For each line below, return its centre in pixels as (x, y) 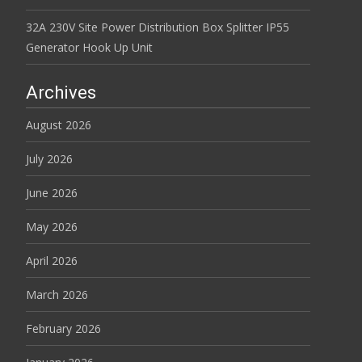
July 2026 (49, 158)
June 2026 (52, 192)
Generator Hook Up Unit (89, 47)
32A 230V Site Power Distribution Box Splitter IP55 (158, 27)
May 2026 (52, 226)
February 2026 (63, 328)
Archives (61, 92)
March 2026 (57, 294)
